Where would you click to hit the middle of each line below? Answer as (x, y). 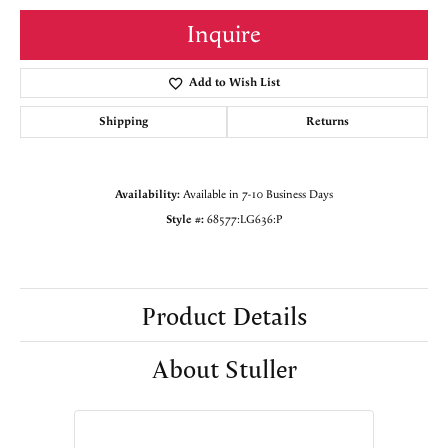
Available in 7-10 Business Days (258, 194)
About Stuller (224, 367)
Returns (327, 121)
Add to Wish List (234, 82)
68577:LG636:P (244, 219)
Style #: (184, 219)
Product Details (224, 314)
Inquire (224, 34)
